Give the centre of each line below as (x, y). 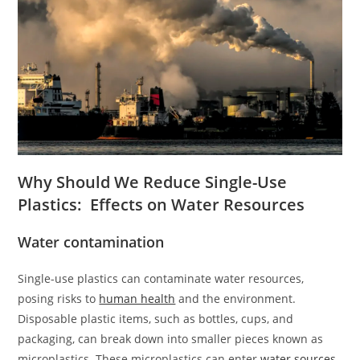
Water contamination (91, 242)
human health (137, 299)
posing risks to (59, 299)
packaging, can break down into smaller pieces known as (171, 339)
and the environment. (236, 299)
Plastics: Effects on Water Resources (162, 205)
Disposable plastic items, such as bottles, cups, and (156, 319)
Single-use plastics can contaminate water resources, (161, 278)
